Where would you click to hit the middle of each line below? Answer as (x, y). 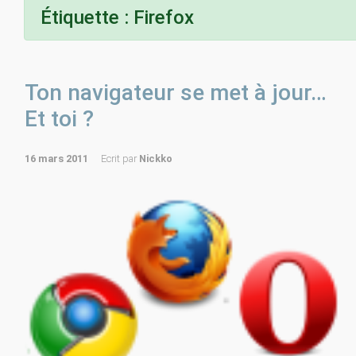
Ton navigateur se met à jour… (176, 93)
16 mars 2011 (56, 159)
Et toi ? (59, 119)
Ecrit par (120, 159)
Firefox (164, 17)
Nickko (156, 159)
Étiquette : (87, 17)
